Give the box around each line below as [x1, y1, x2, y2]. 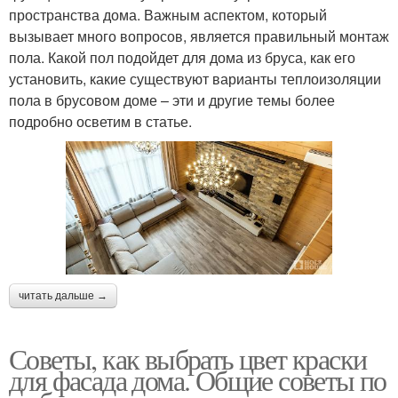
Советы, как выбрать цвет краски [9, 339, 367, 378]
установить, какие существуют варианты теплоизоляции [9, 68, 381, 90]
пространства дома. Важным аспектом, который [9, 4, 327, 26]
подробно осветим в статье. [9, 111, 192, 132]
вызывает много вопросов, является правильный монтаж [9, 26, 389, 47]
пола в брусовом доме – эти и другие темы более [9, 90, 335, 111]
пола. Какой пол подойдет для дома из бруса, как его [9, 47, 355, 68]
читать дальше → [19, 290, 107, 303]
